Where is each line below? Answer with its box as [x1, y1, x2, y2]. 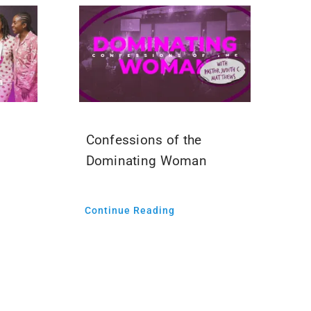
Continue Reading [84, 205, 175, 217]
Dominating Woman [85, 153, 208, 169]
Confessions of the [85, 132, 202, 149]
